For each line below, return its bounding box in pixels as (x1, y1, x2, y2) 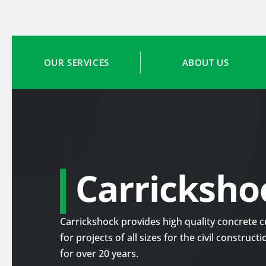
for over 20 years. (59, 247, 138, 261)
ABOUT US (182, 56, 229, 68)
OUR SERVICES (43, 56, 109, 68)
